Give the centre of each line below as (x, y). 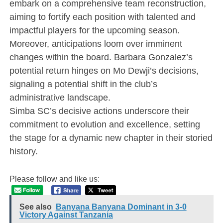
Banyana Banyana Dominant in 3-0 (121, 207)
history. (23, 151)
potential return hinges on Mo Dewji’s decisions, (104, 70)
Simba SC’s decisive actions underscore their (99, 111)
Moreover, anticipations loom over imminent (96, 43)
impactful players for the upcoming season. (94, 30)
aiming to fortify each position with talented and (102, 16)
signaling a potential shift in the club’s (83, 84)
